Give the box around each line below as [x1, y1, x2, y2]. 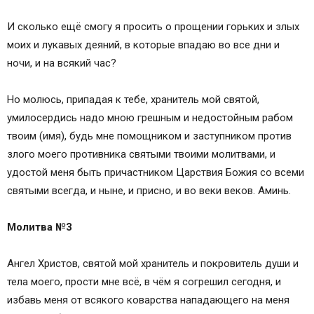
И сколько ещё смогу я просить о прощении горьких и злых [7, 20, 299, 34]
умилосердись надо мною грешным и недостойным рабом [7, 111, 293, 125]
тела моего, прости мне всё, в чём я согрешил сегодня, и [7, 275, 281, 289]
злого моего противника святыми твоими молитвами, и [7, 148, 275, 161]
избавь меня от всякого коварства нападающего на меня [7, 294, 289, 307]
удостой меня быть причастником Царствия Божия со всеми [7, 166, 304, 179]
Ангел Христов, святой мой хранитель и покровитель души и [7, 257, 299, 271]
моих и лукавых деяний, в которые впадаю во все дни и [7, 39, 280, 52]
